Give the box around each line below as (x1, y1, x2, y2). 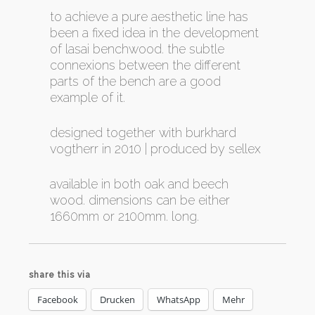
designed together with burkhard (50, 124, 236, 140)
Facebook (37, 292, 78, 306)
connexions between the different (50, 57, 240, 72)
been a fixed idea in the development (50, 25, 259, 40)
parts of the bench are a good (50, 73, 221, 89)
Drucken (100, 292, 135, 306)
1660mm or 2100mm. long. (50, 208, 199, 224)
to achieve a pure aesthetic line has (50, 8, 248, 24)
